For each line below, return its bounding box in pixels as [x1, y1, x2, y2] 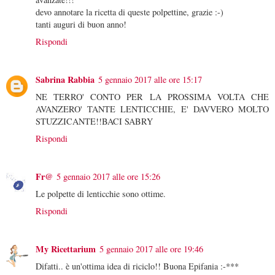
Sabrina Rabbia [36, 73, 95, 87]
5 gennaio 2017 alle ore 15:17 [98, 74, 202, 86]
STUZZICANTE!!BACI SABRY [36, 115, 153, 128]
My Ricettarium [36, 242, 96, 255]
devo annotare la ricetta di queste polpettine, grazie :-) [36, 6, 223, 18]
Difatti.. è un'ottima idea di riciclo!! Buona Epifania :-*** [36, 260, 239, 272]
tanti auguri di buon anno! [36, 18, 126, 31]
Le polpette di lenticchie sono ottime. [36, 188, 166, 199]
